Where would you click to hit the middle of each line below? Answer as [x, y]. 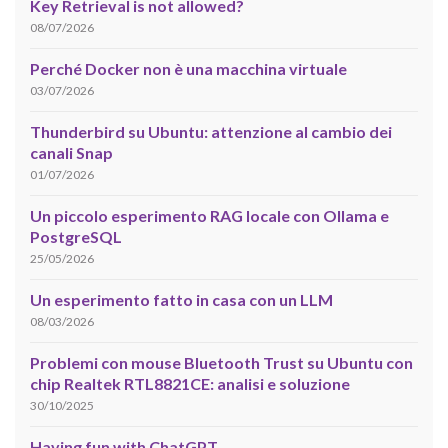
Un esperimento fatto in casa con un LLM [181, 299]
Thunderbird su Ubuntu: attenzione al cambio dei [211, 131]
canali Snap [71, 152]
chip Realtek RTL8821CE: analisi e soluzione [190, 383]
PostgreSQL [76, 236]
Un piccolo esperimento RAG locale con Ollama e [209, 215]
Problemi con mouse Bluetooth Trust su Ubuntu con [221, 362]
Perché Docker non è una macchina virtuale [188, 68]
